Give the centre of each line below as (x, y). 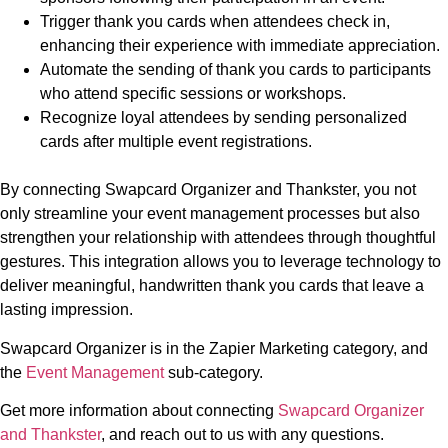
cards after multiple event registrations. (176, 142)
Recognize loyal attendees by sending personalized (223, 118)
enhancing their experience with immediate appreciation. (240, 46)
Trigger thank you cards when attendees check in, (215, 22)
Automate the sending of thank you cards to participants (235, 70)
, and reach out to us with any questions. (242, 434)
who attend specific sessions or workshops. (193, 94)
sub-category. (213, 372)
